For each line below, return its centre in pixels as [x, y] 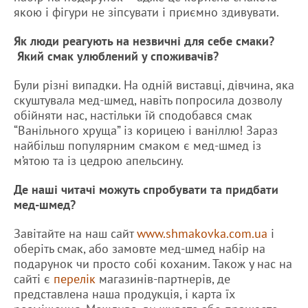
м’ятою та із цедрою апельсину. [99, 161]
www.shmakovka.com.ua [202, 234]
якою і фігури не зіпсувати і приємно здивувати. [146, 12]
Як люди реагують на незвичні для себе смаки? [144, 41]
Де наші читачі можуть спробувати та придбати [146, 190]
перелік [75, 279]
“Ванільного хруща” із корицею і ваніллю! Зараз [146, 131]
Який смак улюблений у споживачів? [116, 56]
